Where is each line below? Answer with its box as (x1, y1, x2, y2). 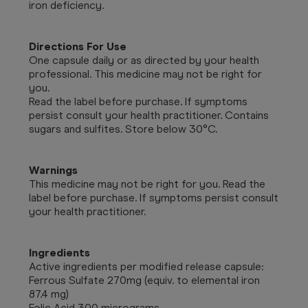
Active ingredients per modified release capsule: (29, 259, 263, 273)
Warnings (29, 163, 78, 177)
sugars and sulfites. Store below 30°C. (29, 122, 217, 135)
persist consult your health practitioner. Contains (29, 108, 269, 122)
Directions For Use (29, 39, 126, 53)
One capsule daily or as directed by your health (29, 53, 259, 67)
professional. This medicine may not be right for (29, 67, 262, 80)
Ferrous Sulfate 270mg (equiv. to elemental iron (29, 273, 260, 287)
